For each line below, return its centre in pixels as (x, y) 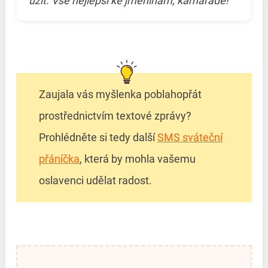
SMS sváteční (190, 138)
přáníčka (59, 159)
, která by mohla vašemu (137, 159)
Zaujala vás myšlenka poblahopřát (120, 95)
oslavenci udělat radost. (95, 181)
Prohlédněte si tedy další (98, 138)
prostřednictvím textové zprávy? (115, 116)
